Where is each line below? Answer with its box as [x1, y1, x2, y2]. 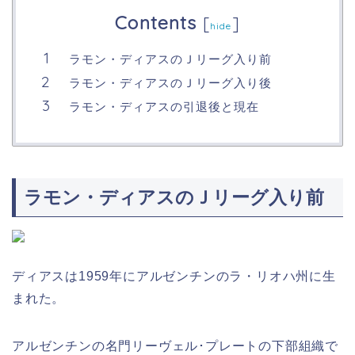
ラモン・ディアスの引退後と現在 [69, 99, 259, 115]
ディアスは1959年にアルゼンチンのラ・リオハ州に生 [12, 269, 336, 283]
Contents [115, 11, 197, 34]
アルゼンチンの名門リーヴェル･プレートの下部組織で [12, 339, 338, 353]
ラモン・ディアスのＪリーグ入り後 [69, 75, 272, 91]
